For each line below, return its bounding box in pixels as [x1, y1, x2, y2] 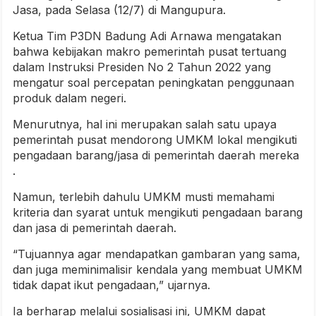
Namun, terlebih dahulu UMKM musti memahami [13, 190, 274, 205]
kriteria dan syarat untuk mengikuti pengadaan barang [13, 205, 303, 220]
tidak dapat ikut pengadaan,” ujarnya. [13, 278, 210, 293]
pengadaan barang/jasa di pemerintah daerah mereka [13, 148, 299, 163]
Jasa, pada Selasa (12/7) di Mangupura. [13, 3, 226, 18]
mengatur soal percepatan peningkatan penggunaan [13, 75, 294, 90]
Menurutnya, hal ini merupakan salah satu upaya [13, 117, 276, 132]
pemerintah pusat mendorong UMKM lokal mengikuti [13, 133, 297, 147]
